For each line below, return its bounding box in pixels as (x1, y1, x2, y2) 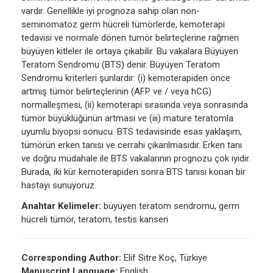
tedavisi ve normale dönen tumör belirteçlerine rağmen (21, 32, 239, 44)
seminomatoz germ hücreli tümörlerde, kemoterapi (21, 19, 225, 30)
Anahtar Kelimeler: (21, 200, 101, 212)
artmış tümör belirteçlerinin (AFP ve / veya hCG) (21, 86, 211, 97)
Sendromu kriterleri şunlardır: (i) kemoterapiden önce (21, 73, 230, 84)
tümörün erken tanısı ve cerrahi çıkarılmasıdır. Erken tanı (21, 140, 242, 151)
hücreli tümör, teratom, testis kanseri (21, 214, 168, 225)
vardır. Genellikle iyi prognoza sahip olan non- (21, 5, 200, 17)
